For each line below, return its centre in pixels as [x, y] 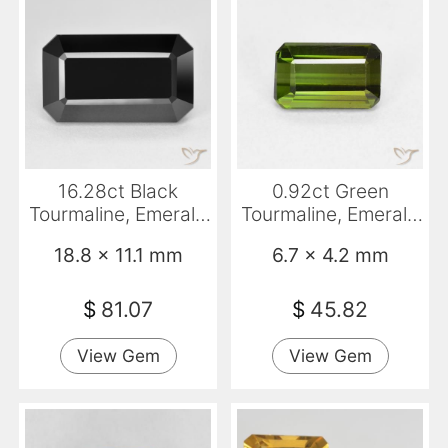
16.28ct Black [118, 191]
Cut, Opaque [118, 237]
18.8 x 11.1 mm [118, 254]
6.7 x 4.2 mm [330, 254]
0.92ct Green [330, 191]
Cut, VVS [330, 237]
